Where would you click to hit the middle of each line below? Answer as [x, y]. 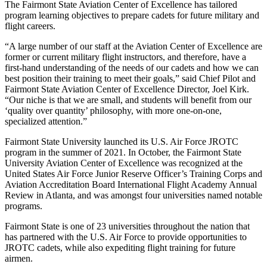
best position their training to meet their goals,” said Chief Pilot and [130, 78]
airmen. [19, 258]
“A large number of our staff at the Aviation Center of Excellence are [133, 46]
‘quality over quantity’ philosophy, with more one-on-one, [113, 110]
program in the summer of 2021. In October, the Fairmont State [123, 152]
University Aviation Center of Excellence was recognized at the [124, 163]
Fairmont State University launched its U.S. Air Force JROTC [122, 141]
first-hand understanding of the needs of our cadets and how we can [132, 67]
